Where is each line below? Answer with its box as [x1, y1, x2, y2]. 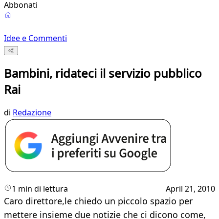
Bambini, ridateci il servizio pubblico [4, 65, 202, 82]
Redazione [13, 107, 51, 118]
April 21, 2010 [166, 183, 215, 195]
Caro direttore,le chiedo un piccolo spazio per [4, 195, 193, 207]
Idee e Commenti [4, 33, 67, 44]
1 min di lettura [12, 183, 68, 195]
